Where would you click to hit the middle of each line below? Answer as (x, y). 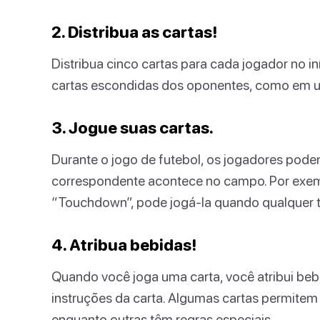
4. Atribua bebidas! (124, 244)
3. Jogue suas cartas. (132, 127)
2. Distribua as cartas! (134, 31)
